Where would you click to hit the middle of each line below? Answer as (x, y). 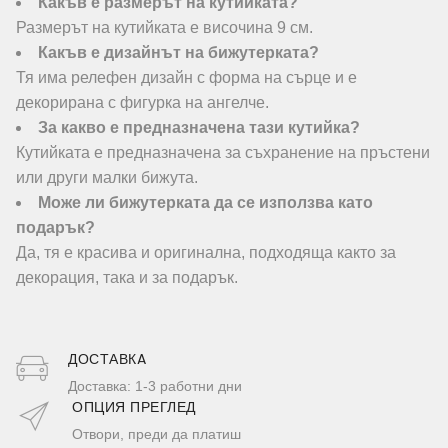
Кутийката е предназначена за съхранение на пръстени (223, 153)
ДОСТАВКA (107, 359)
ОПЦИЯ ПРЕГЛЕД (134, 407)
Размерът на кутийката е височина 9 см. (164, 28)
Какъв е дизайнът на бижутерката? (178, 53)
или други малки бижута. (107, 178)
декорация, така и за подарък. (127, 278)
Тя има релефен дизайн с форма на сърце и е (186, 78)
